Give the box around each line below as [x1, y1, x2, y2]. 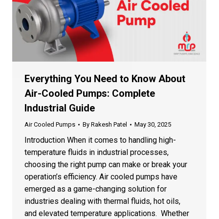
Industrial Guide [24, 102, 95, 114]
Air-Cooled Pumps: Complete [24, 87, 155, 99]
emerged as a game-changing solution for [24, 184, 167, 194]
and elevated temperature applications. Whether [24, 208, 189, 218]
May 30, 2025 [134, 120, 171, 128]
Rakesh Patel [91, 120, 127, 128]
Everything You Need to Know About [24, 72, 185, 85]
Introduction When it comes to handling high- [24, 135, 176, 145]
